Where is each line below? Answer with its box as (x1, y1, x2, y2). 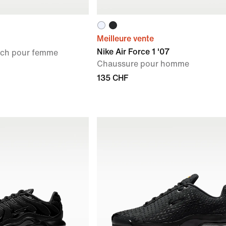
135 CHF (97, 74, 128, 82)
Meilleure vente (97, 34, 154, 43)
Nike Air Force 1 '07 (97, 47, 169, 56)
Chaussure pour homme (97, 60, 189, 68)
